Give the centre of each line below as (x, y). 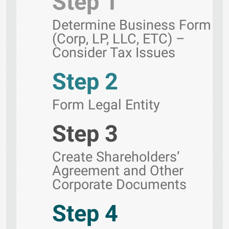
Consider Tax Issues (114, 53)
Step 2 (85, 82)
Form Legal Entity (106, 105)
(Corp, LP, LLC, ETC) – (119, 39)
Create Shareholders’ (116, 157)
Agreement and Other (118, 171)
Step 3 (85, 134)
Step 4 (85, 213)
